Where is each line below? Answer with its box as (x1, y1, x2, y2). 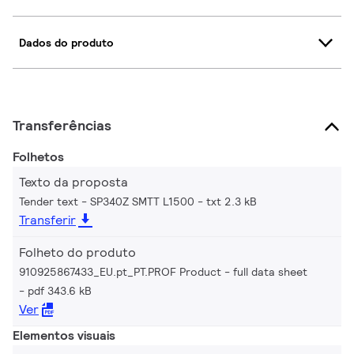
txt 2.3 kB (206, 194, 257, 209)
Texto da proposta (19, 174, 128, 191)
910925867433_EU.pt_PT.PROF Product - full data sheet (19, 265, 307, 280)
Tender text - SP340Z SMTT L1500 (19, 194, 194, 209)
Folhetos (13, 149, 64, 166)
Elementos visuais (13, 327, 115, 345)
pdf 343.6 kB (28, 284, 92, 299)
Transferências (13, 116, 111, 135)
